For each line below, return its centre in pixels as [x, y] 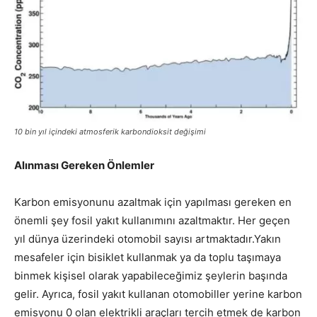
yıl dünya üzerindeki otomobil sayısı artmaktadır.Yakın [148, 238]
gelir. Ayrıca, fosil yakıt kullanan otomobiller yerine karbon [158, 294]
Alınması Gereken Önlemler [84, 165]
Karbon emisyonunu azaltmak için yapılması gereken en [153, 202]
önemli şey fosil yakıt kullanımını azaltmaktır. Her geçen [152, 220]
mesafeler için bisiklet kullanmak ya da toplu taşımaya [148, 257]
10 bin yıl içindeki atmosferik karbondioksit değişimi [110, 131]
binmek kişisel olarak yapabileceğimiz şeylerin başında [151, 275]
